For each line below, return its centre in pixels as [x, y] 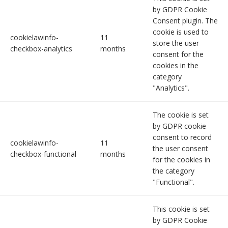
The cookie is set [181, 115]
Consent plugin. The [185, 21]
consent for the [178, 54]
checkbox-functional [43, 154]
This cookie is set [181, 209]
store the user [176, 43]
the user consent [180, 149]
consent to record [182, 137]
